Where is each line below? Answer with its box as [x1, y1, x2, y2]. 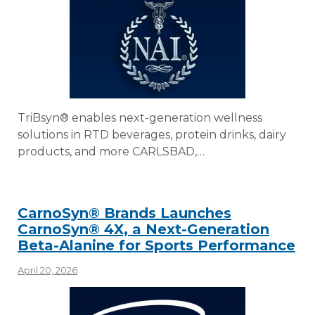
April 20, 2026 [18, 264, 77, 276]
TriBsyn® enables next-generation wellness [18, 110, 262, 124]
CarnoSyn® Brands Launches [18, 204, 231, 221]
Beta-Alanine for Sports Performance [18, 236, 295, 254]
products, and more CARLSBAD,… [18, 144, 205, 158]
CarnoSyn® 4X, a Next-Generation [18, 220, 269, 238]
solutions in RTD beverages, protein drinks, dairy [18, 127, 286, 141]
